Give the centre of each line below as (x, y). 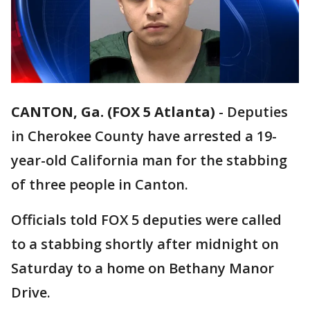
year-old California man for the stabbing (149, 161)
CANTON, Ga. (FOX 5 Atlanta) (113, 112)
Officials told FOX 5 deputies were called (146, 220)
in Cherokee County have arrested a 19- (144, 136)
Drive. (31, 293)
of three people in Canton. (100, 185)
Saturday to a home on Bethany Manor (143, 268)
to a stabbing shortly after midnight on (145, 244)
